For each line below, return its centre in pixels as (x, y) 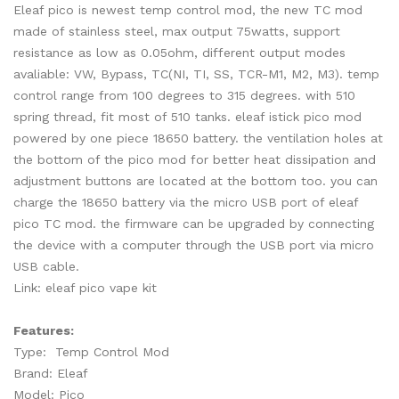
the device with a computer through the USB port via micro (194, 245)
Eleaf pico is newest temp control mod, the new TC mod (188, 10)
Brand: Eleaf (51, 373)
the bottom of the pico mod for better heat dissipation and (195, 159)
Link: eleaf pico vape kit (85, 288)
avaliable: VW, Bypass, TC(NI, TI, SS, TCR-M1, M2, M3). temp (196, 74)
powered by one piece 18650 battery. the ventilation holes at (198, 138)
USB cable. (46, 266)
